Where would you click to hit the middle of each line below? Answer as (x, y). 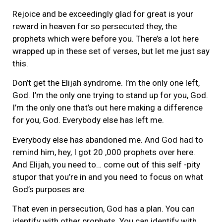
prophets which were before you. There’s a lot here (106, 39)
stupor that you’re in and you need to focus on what (108, 177)
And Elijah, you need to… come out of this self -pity (106, 164)
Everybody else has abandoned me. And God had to (108, 139)
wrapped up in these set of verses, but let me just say (111, 51)
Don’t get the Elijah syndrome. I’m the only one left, (106, 83)
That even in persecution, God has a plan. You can (104, 209)
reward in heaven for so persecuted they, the (95, 27)
